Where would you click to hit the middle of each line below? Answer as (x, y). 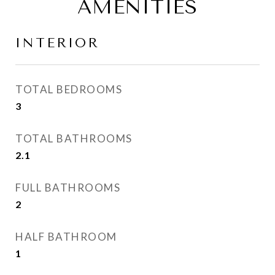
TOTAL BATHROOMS (74, 138)
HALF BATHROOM (66, 237)
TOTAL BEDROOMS (69, 89)
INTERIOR (57, 43)
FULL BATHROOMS (68, 188)
